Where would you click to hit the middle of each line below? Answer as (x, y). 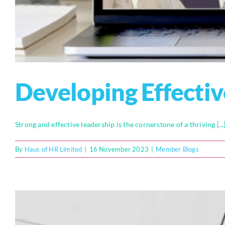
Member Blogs (177, 149)
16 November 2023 (119, 149)
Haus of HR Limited (53, 149)
